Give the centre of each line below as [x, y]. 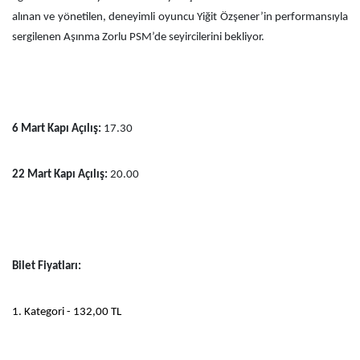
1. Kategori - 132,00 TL [67, 312]
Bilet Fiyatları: [47, 266]
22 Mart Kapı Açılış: [60, 174]
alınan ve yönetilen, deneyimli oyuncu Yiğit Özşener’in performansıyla [180, 17]
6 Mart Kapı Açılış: [57, 129]
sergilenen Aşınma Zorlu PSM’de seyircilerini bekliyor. [138, 37]
